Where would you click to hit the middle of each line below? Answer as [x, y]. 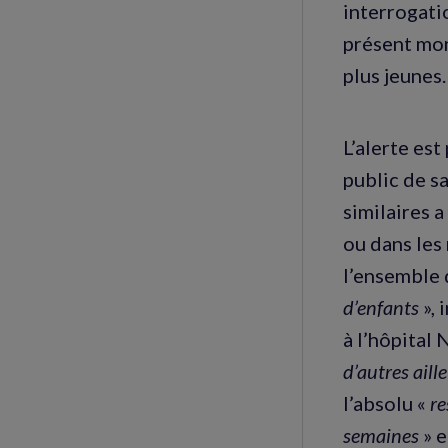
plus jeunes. [394, 74]
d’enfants [383, 306]
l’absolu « [386, 402]
